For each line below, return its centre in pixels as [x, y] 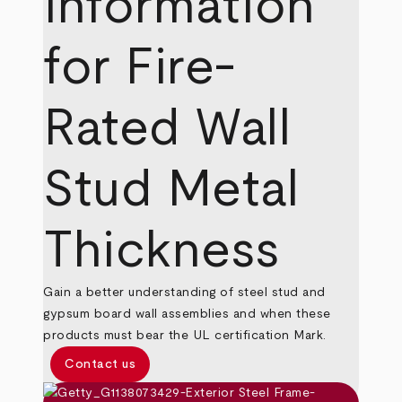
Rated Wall [167, 129]
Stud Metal [171, 190]
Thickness [162, 251]
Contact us [100, 364]
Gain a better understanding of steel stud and [184, 293]
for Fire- [140, 68]
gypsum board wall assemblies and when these [187, 314]
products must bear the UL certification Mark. [185, 336]
